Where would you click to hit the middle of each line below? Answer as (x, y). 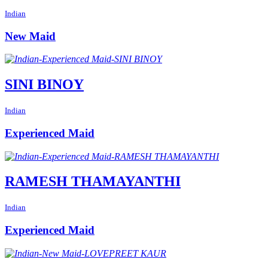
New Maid (30, 36)
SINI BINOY (44, 85)
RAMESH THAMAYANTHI (93, 182)
